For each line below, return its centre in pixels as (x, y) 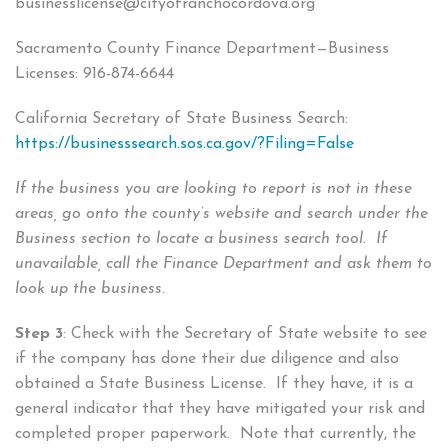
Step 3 (39, 334)
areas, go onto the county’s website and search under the (221, 214)
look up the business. (90, 289)
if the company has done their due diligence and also (207, 359)
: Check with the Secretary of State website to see (245, 334)
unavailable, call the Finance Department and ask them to (223, 264)
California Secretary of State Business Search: (181, 119)
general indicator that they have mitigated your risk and (220, 409)
